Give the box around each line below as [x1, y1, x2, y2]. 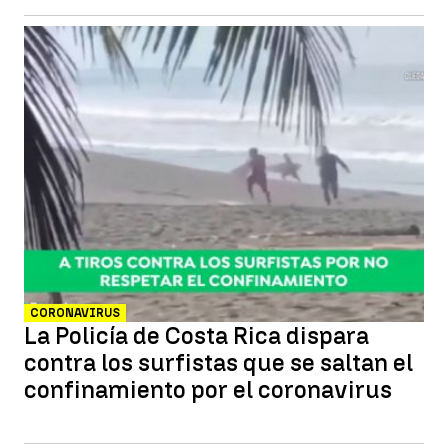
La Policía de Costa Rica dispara [24, 321, 369, 350]
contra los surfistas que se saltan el [24, 348, 413, 377]
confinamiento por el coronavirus [24, 375, 392, 404]
